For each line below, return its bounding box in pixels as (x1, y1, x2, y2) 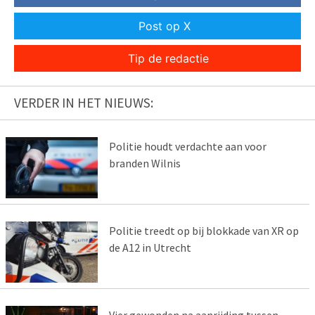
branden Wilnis (108, 156, 181, 171)
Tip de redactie (127, 51, 209, 66)
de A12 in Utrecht (108, 240, 191, 255)
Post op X (139, 19, 191, 34)
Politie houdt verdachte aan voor (108, 139, 266, 154)
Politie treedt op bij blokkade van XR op (108, 223, 299, 238)
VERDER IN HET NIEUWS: (14, 94, 153, 112)
